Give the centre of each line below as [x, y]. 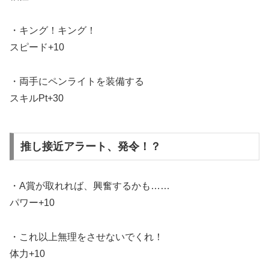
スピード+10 [37, 47]
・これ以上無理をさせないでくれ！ [86, 237]
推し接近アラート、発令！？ [90, 147]
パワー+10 [32, 203]
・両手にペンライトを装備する [77, 82]
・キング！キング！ [53, 31]
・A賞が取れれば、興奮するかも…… [90, 186]
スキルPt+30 [37, 98]
